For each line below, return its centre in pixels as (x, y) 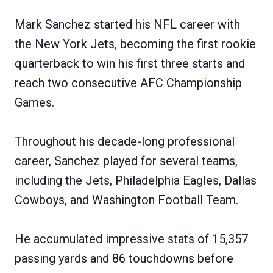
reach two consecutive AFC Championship (128, 83)
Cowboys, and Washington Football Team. (126, 200)
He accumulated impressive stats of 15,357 (131, 239)
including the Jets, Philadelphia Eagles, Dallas (136, 180)
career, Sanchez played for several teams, (126, 161)
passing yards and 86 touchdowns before (124, 258)
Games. (34, 102)
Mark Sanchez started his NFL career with (127, 24)
